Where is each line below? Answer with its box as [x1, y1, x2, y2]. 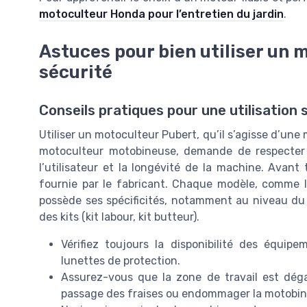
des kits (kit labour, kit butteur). [39, 210, 199, 223]
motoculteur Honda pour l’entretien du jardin [39, 8, 284, 21]
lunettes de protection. [61, 254, 180, 267]
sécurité [39, 61, 112, 82]
